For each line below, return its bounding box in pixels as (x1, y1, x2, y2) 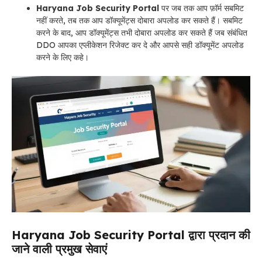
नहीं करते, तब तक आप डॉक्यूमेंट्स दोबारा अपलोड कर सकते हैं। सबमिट (36, 15, 243, 26)
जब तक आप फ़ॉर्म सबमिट (171, 2, 244, 13)
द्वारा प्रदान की (188, 227, 250, 242)
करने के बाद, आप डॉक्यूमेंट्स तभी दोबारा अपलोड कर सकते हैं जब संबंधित (36, 27, 247, 38)
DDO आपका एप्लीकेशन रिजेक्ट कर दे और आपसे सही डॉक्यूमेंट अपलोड (36, 39, 244, 50)
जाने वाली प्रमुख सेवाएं (12, 241, 107, 256)
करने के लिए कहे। (36, 51, 89, 63)
